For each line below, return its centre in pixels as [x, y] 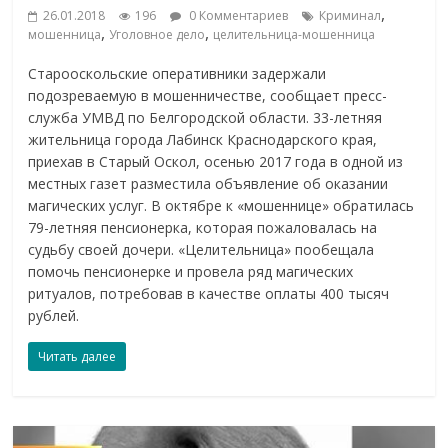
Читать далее [77, 357]
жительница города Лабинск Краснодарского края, [203, 140]
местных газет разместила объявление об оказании [208, 184]
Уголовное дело [157, 35]
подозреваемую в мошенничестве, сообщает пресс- [208, 96]
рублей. [54, 316]
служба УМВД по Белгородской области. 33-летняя [205, 118]
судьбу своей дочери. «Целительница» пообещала [201, 250]
